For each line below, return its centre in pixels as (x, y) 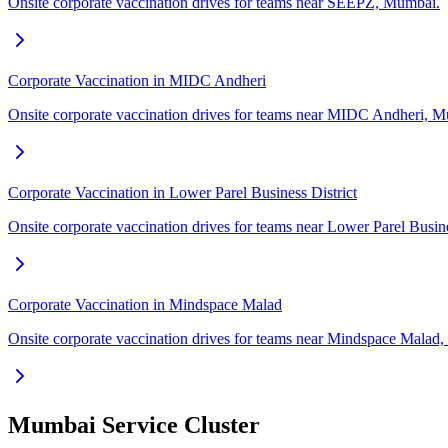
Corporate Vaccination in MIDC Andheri (137, 81)
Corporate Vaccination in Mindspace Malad (145, 305)
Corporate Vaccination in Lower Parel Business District (182, 193)
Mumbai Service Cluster (134, 425)
